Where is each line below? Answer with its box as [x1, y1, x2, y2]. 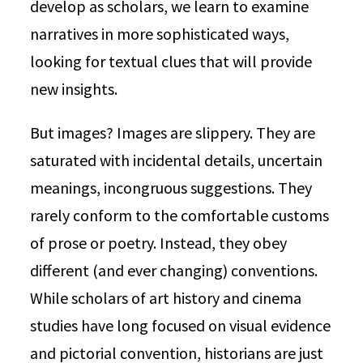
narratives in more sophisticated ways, [30, 23, 290, 44]
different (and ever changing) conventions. [30, 260, 318, 280]
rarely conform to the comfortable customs [30, 205, 330, 225]
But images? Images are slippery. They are [30, 122, 316, 143]
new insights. [30, 79, 118, 99]
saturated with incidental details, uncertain [30, 150, 323, 170]
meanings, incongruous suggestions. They [30, 177, 313, 198]
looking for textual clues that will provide [30, 51, 313, 71]
